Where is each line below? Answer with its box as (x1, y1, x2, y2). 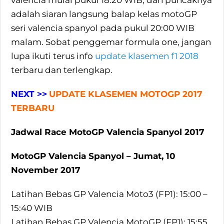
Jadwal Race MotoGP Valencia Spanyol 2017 (11, 126, 205, 137)
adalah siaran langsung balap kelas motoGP (11, 8, 197, 19)
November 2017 (11, 164, 81, 175)
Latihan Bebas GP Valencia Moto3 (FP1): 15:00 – (11, 188, 208, 199)
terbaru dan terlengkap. (11, 64, 113, 75)
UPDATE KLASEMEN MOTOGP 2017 (49, 88, 203, 99)
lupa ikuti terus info (11, 50, 95, 61)
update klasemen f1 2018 (95, 50, 199, 61)
